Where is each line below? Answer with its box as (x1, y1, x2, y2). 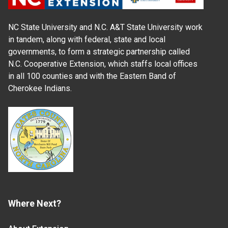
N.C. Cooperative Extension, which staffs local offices (8, 59, 197, 69)
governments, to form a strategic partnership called (8, 46, 190, 56)
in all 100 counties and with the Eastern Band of (8, 71, 176, 81)
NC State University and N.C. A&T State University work (8, 22, 203, 32)
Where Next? (8, 197, 61, 209)
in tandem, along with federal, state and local (8, 34, 165, 44)
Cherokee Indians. (8, 83, 72, 93)
